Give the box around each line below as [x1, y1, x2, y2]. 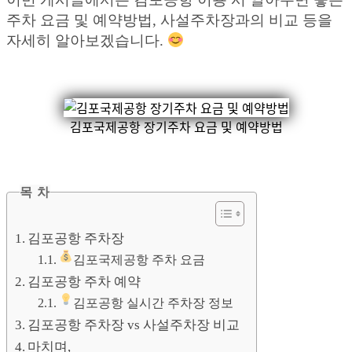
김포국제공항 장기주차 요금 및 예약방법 [69, 120, 283, 134]
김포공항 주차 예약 [27, 273, 141, 289]
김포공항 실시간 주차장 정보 [73, 295, 234, 310]
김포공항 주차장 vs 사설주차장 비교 [27, 317, 240, 332]
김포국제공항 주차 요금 [73, 252, 206, 267]
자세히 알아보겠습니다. [6, 31, 167, 49]
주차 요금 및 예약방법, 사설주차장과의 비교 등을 [6, 11, 332, 28]
